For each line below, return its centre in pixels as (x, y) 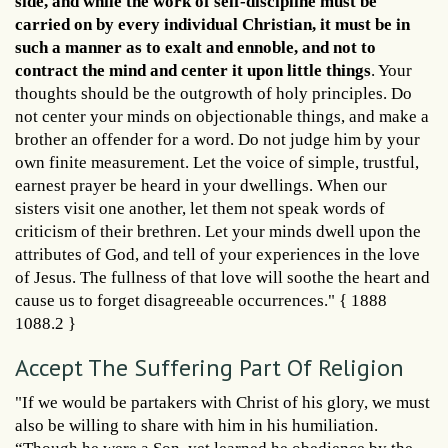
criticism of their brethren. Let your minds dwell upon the (218, 231)
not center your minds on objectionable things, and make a (222, 116)
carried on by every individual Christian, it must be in (212, 24)
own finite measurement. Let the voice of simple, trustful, (217, 162)
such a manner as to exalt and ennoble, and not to (195, 47)
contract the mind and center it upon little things (193, 70)
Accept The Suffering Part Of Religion (209, 367)
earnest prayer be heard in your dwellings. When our (201, 185)
